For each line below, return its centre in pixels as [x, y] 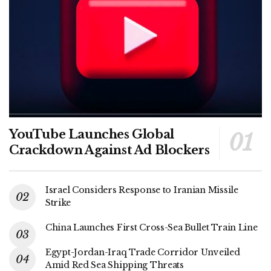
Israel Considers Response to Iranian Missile [142, 190]
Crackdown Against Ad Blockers [109, 150]
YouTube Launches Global [92, 134]
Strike [58, 202]
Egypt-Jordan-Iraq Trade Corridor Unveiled [143, 252]
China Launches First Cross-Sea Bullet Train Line [152, 227]
